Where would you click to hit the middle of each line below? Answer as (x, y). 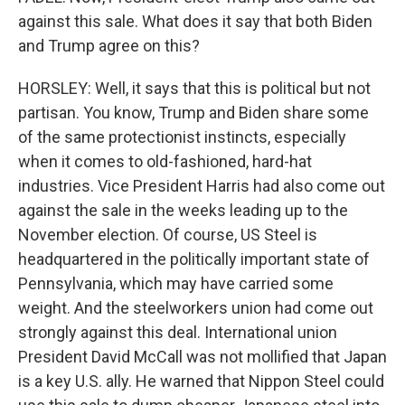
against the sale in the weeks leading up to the (183, 210)
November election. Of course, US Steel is (168, 235)
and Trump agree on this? (109, 46)
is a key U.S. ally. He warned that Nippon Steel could (201, 381)
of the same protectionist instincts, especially (182, 137)
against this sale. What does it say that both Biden (195, 21)
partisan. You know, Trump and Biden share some (193, 113)
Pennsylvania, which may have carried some (176, 283)
